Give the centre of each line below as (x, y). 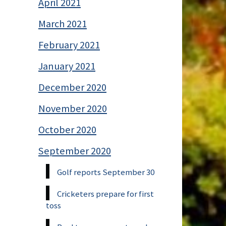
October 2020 (67, 129)
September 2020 (75, 151)
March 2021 (63, 23)
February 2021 (69, 45)
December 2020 (72, 87)
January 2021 (67, 66)
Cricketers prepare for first (105, 193)
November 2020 (73, 108)
